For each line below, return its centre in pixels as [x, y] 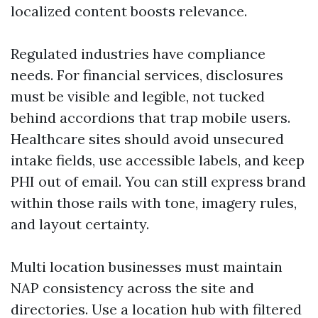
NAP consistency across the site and [132, 288]
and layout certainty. [80, 224]
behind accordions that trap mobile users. [150, 117]
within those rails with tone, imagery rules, [154, 203]
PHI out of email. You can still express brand [158, 181]
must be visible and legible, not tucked [138, 96]
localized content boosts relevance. [129, 11]
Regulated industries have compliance [138, 54]
